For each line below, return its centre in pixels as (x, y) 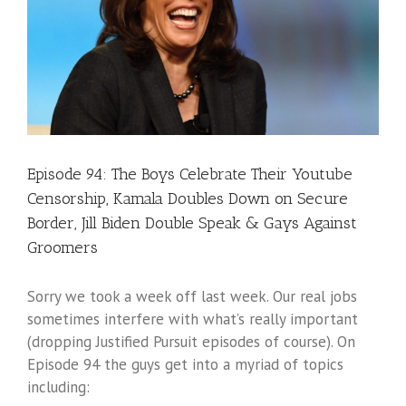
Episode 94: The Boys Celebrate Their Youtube (190, 174)
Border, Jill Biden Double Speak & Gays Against (192, 222)
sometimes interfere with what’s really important (193, 319)
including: (58, 387)
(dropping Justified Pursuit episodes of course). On (191, 341)
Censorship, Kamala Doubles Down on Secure (188, 198)
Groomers (63, 247)
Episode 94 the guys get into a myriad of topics (185, 364)
